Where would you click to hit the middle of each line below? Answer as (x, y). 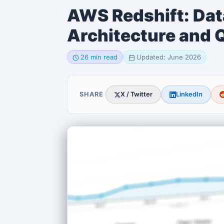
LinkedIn (189, 94)
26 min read (99, 57)
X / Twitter (136, 94)
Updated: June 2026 (169, 57)
